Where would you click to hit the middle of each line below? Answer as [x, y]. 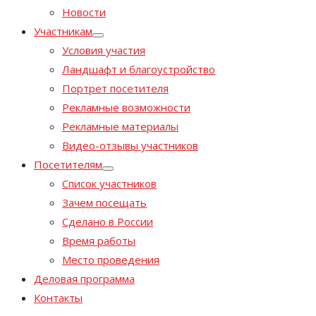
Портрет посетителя [115, 89]
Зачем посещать [104, 203]
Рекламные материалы [120, 127]
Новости [84, 12]
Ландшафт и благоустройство [139, 69]
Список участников [109, 184]
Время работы [99, 241]
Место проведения [111, 260]
